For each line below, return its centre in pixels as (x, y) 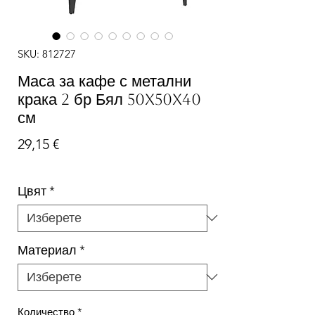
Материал (47, 250)
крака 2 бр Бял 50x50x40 (109, 99)
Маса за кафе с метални (104, 81)
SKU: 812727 (47, 53)
